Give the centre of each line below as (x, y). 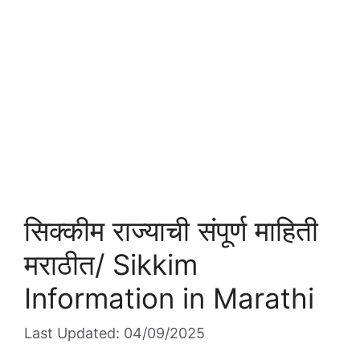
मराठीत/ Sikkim (111, 264)
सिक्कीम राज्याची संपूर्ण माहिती (171, 231)
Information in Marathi (169, 298)
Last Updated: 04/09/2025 (115, 333)
